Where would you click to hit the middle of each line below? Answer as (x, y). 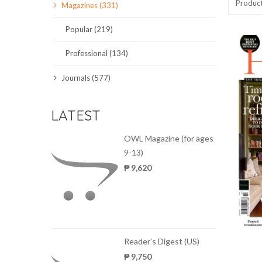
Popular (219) (89, 29)
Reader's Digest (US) (162, 242)
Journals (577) (85, 77)
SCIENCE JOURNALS (123, 20)
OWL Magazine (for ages (169, 139)
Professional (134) (97, 53)
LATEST (76, 116)
